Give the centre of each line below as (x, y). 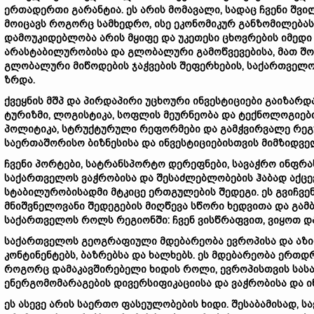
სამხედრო (123, 24)
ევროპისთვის (255, 269)
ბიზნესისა (113, 143)
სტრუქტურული (99, 129)
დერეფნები (198, 164)
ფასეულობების (160, 304)
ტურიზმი (26, 115)
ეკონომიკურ (205, 24)
